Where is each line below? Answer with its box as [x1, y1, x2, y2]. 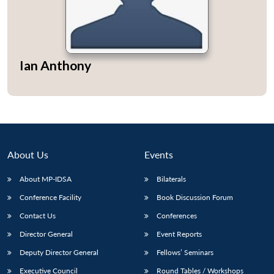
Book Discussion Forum [157, 193, 233, 202]
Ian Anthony [20, 57, 91, 73]
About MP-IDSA [20, 174, 72, 184]
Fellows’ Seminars [157, 248, 213, 257]
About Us [7, 149, 48, 161]
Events [144, 149, 173, 161]
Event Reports [157, 229, 202, 239]
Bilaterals [157, 174, 186, 184]
